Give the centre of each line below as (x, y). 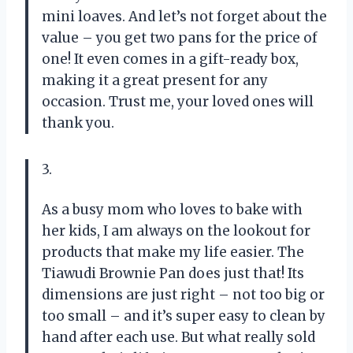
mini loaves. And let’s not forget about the (184, 16)
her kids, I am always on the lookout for (176, 230)
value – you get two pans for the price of (180, 37)
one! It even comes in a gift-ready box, (170, 59)
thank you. (78, 123)
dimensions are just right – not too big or (183, 294)
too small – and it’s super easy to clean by (184, 316)
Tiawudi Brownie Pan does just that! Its (173, 273)
